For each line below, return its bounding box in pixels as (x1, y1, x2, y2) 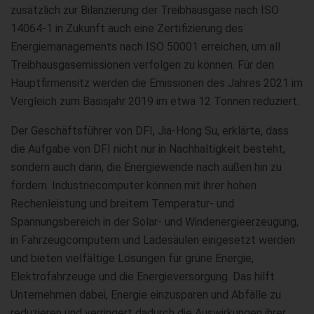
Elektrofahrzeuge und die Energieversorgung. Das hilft (11, 269, 275, 283)
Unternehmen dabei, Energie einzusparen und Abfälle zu (11, 287, 281, 301)
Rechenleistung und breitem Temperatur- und (11, 196, 234, 210)
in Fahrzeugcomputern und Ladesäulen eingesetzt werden (11, 233, 295, 247)
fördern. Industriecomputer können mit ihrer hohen (11, 178, 257, 192)
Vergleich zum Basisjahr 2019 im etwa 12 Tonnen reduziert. (11, 94, 299, 108)
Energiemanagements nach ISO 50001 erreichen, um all (11, 39, 280, 53)
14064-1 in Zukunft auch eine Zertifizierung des (11, 21, 243, 35)
